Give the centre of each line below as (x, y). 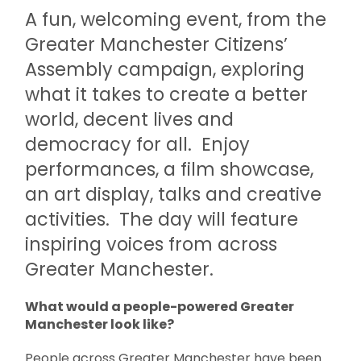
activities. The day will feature (162, 219)
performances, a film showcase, (170, 169)
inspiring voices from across (151, 244)
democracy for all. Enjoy (138, 144)
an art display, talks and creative (174, 194)
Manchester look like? (101, 324)
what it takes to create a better (167, 94)
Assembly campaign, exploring (165, 69)
